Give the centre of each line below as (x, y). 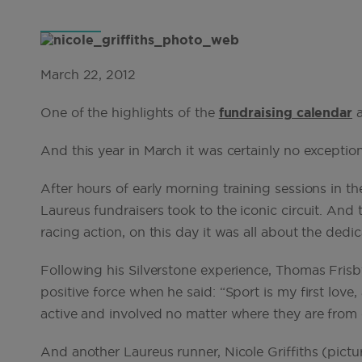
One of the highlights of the (130, 113)
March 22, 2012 (88, 75)
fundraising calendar (286, 113)
